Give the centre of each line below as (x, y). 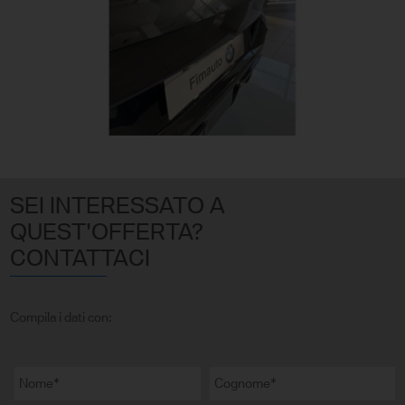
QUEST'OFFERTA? (107, 232)
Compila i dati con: (61, 318)
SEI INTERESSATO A (118, 206)
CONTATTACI (80, 258)
